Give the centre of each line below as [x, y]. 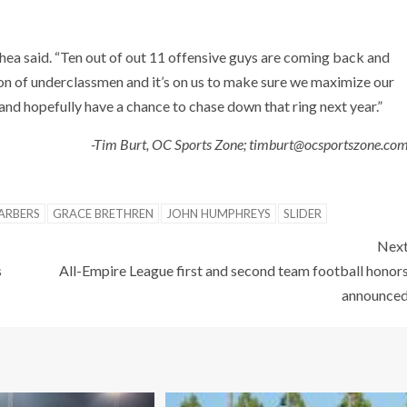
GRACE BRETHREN [103, 213]
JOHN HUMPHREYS [218, 213]
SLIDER [303, 213]
